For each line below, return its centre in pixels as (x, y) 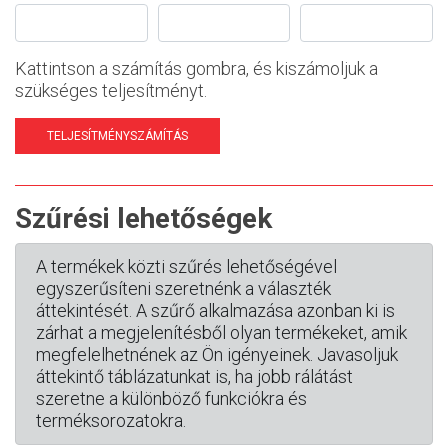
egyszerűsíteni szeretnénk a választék (183, 288)
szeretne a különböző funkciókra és (171, 398)
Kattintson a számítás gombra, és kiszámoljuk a (196, 68)
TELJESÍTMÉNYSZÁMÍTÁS (117, 136)
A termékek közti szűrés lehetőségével (186, 266)
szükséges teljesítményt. (111, 90)
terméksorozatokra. (111, 420)
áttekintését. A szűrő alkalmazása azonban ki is (215, 310)
